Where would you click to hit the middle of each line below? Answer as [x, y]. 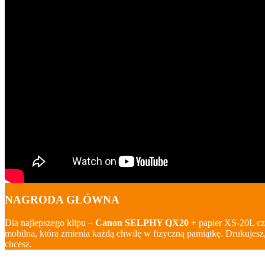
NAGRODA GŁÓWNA [62, 200]
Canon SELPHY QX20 [142, 223]
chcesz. [18, 244]
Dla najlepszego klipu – [50, 223]
